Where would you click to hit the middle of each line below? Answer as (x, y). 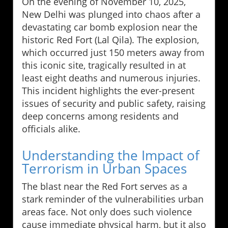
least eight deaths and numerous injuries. (111, 78)
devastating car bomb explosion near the (110, 27)
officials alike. (51, 129)
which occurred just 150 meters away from (113, 53)
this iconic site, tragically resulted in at (104, 65)
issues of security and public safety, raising (114, 104)
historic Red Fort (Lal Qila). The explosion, (110, 40)
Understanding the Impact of (111, 155)
